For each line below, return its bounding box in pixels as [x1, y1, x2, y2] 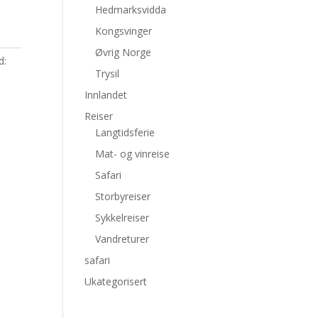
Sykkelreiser [95, 211, 150, 224]
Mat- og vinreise [95, 147, 170, 160]
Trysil [95, 67, 120, 80]
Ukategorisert [84, 275, 148, 288]
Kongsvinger [95, 24, 153, 38]
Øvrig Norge [95, 45, 152, 59]
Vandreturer [95, 232, 150, 246]
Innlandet [84, 88, 128, 102]
